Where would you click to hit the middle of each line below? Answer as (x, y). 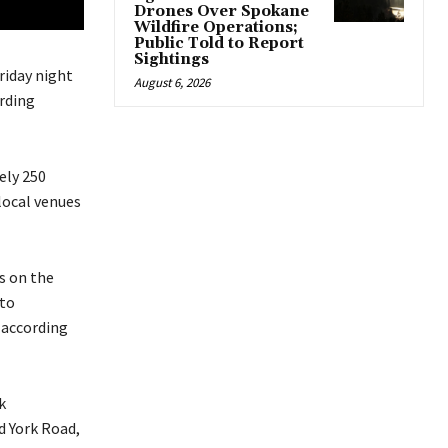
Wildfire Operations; (216, 28)
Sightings (171, 60)
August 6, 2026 (172, 83)
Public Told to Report (219, 44)
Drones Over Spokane (221, 12)
